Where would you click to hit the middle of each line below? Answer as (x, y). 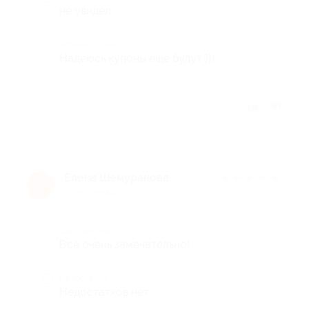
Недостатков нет (104, 292)
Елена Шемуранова (117, 177)
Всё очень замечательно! (124, 244)
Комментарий (87, 44)
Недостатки (83, 278)
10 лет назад (89, 191)
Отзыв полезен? (203, 107)
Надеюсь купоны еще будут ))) (137, 58)
